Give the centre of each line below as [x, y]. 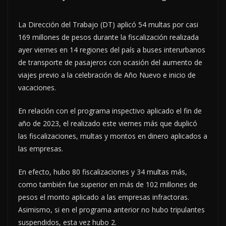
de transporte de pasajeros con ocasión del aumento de [110, 62]
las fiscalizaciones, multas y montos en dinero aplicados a [113, 136]
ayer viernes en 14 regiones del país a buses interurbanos [112, 49]
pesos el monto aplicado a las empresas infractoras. [104, 197]
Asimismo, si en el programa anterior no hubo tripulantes [111, 209]
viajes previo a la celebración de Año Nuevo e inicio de [107, 75]
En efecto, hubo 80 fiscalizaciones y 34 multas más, [103, 172]
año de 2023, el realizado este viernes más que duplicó [108, 123]
